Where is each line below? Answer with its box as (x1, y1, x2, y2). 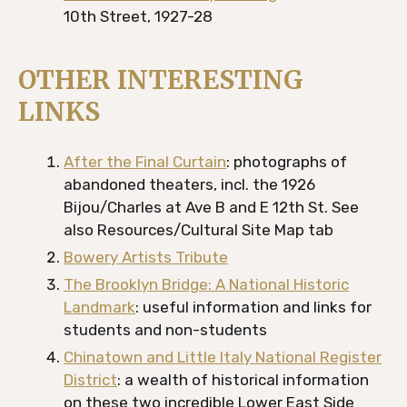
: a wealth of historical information (117, 371, 369, 389)
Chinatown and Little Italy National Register (64, 348, 382, 366)
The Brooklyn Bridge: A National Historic (64, 275, 349, 293)
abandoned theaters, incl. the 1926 (64, 175, 315, 194)
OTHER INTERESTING (18, 64, 303, 96)
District (64, 371, 117, 389)
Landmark (64, 298, 135, 316)
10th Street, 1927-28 (64, 7, 213, 25)
